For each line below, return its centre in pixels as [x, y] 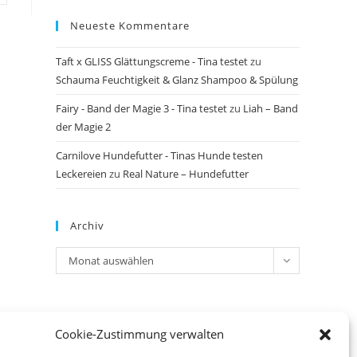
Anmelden [80, 347]
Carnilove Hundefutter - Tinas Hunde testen [159, 155]
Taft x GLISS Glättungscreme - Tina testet [152, 61]
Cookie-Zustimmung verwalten [139, 334]
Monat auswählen [111, 261]
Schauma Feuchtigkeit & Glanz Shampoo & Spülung [177, 80]
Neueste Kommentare [130, 25]
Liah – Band [271, 108]
